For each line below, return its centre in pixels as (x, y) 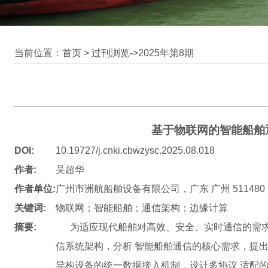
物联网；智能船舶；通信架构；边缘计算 (142, 208)
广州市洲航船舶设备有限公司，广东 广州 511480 (160, 189)
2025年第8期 (166, 53)
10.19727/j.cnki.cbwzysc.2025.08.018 (135, 150)
